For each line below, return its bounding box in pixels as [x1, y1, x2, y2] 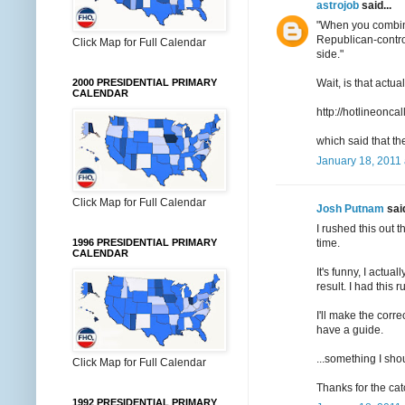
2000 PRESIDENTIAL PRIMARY [72, 77, 217, 88]
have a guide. [316, 323, 383, 336]
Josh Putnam [316, 202, 384, 215]
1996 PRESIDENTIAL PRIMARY [72, 237, 217, 248]
